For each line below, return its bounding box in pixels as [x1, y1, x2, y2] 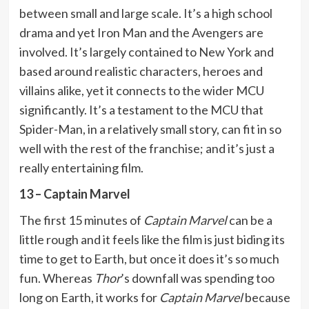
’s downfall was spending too [120, 270, 275, 286]
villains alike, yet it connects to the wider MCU [19, 82, 264, 98]
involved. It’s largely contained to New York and [19, 43, 274, 59]
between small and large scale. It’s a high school [19, 5, 272, 21]
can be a [226, 212, 272, 228]
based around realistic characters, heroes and [19, 63, 263, 79]
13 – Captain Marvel [19, 186, 130, 201]
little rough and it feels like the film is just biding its [19, 231, 285, 247]
